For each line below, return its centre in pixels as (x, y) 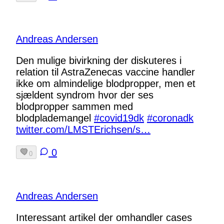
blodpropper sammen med (74, 106)
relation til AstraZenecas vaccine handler (105, 72)
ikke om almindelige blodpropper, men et (106, 83)
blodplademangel (55, 118)
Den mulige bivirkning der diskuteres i (99, 60)
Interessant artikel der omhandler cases (104, 217)
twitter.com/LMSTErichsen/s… (83, 129)
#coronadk (170, 118)
